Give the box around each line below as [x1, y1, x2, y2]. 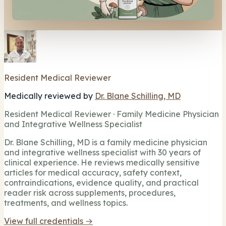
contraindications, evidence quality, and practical [4, 177, 199, 188]
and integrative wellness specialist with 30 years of [4, 147, 201, 157]
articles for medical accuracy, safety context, [4, 167, 182, 178]
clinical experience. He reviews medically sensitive [4, 157, 200, 167]
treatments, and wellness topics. [4, 197, 128, 208]
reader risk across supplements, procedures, [4, 187, 176, 198]
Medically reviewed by [4, 90, 95, 101]
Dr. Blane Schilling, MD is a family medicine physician [4, 137, 207, 147]
